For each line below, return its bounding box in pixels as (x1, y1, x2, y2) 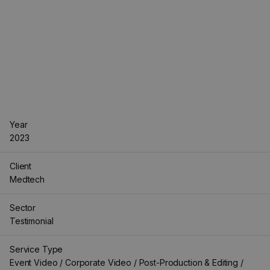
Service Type (10, 244, 63, 254)
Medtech (10, 174, 45, 184)
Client (10, 161, 32, 171)
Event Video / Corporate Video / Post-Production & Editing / (10, 257, 243, 268)
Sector (10, 202, 36, 213)
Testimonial (10, 216, 54, 226)
